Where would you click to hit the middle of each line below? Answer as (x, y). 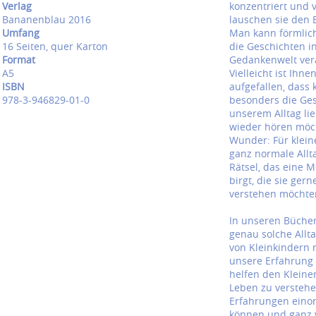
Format (19, 60)
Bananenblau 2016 (47, 19)
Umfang (21, 33)
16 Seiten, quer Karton (55, 46)
